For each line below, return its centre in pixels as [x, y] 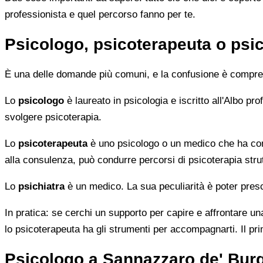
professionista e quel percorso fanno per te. [100, 15]
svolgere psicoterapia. [53, 117]
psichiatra [41, 186]
